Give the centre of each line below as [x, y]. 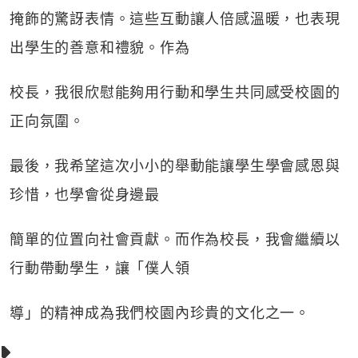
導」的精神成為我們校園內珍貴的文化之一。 [160, 313]
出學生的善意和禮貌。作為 [100, 48]
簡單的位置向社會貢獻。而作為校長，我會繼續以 [175, 239]
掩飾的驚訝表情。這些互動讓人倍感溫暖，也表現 [175, 19]
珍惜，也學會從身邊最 [85, 195]
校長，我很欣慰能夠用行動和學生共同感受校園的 [175, 92]
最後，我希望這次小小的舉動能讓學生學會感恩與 [175, 166]
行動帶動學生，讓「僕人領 [100, 268]
